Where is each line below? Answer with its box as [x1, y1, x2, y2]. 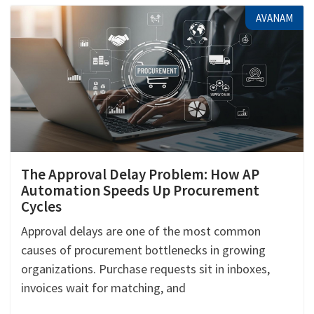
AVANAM [256, 11, 293, 25]
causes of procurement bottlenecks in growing [21, 241, 266, 258]
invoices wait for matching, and [21, 279, 186, 296]
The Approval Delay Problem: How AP [21, 164, 259, 184]
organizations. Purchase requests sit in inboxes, [21, 260, 270, 277]
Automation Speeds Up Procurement [21, 180, 259, 200]
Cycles [21, 196, 62, 216]
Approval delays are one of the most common [21, 222, 261, 239]
